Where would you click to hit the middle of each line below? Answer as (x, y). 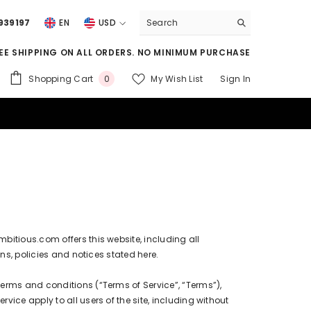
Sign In (235, 78)
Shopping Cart (61, 78)
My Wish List (177, 78)
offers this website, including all (131, 239)
